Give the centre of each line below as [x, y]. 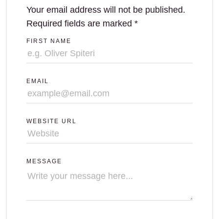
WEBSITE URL [52, 121]
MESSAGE [44, 161]
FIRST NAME [49, 41]
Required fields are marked [80, 23]
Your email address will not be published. [106, 10]
